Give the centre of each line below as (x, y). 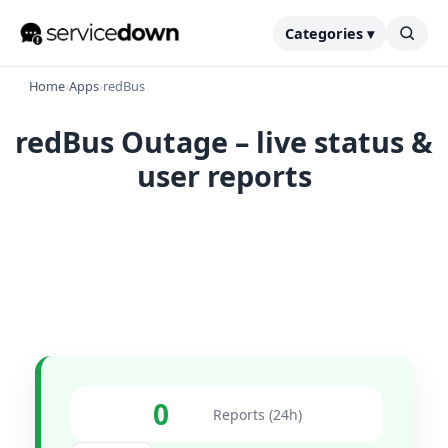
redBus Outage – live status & (224, 141)
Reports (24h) (257, 414)
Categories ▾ (329, 33)
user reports (224, 175)
